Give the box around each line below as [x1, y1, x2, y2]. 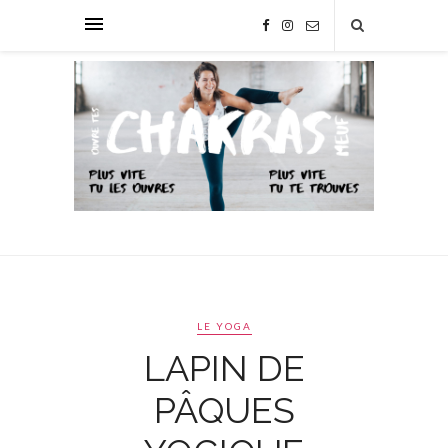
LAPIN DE [143, 347, 305, 389]
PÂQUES [153, 389, 295, 431]
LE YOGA [196, 320, 252, 332]
